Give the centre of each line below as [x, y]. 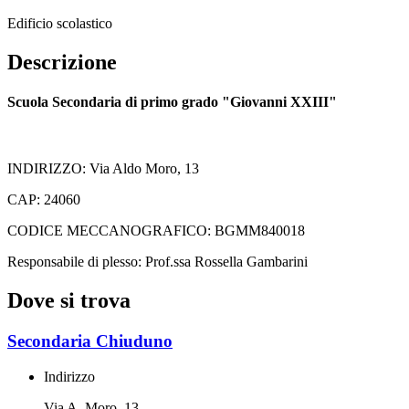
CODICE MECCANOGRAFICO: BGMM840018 [156, 231]
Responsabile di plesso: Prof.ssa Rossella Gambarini [157, 262]
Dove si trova [69, 301]
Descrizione [62, 62]
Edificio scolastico [60, 23]
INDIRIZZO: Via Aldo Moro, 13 [103, 169]
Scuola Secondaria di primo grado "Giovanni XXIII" [172, 102]
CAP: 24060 [44, 200]
